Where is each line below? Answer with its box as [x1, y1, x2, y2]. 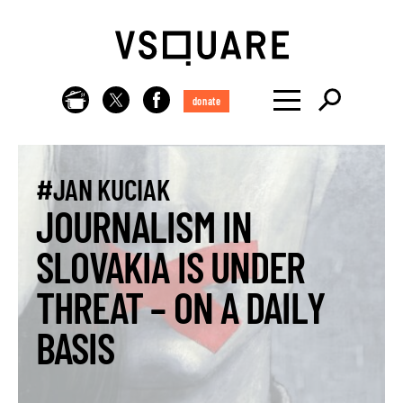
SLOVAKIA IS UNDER [36, 241, 306, 291]
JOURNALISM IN [36, 201, 252, 251]
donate [192, 94, 221, 107]
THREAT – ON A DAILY [36, 282, 326, 332]
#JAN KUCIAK [36, 172, 170, 206]
